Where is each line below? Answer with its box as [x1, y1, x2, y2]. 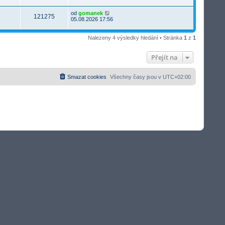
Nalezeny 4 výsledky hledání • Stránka [88, 34, 184, 41]
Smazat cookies [67, 73, 106, 80]
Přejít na [151, 52, 178, 62]
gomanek [78, 10, 103, 16]
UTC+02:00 [163, 73, 191, 80]
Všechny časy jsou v [110, 73, 163, 80]
